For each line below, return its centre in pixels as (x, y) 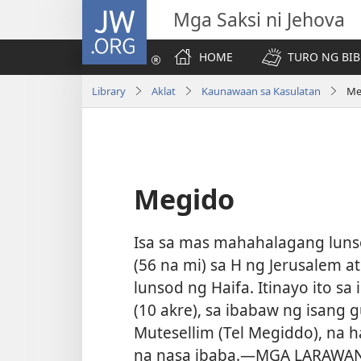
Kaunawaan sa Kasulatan (261, 91)
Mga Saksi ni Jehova (259, 19)
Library (109, 91)
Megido (184, 199)
